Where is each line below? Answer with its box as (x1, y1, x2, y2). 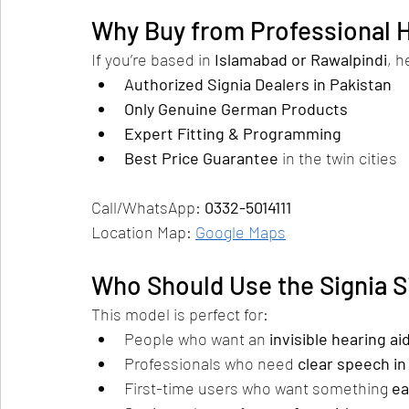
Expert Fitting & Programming (124, 123, 341, 143)
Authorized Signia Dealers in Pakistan (124, 74, 392, 94)
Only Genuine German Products (124, 99, 348, 119)
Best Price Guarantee (124, 148, 278, 168)
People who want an (124, 329, 269, 349)
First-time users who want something (124, 378, 392, 398)
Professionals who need (124, 353, 298, 373)
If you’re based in (91, 49, 215, 69)
